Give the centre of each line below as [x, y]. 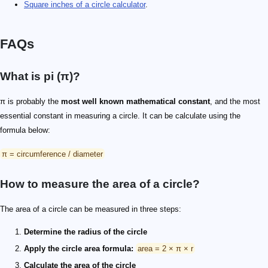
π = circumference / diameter [52, 154]
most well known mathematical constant [135, 101]
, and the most [235, 101]
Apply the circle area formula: [79, 248]
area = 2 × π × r [165, 248]
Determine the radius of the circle [86, 232]
